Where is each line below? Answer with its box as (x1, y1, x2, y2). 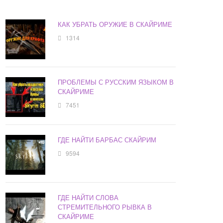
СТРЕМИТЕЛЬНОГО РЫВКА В (58, 202, 152, 212)
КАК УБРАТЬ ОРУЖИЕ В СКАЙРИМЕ (58, 19, 173, 29)
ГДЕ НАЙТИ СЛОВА (58, 193, 119, 203)
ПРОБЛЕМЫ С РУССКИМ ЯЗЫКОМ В (58, 77, 174, 87)
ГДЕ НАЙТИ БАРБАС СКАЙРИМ (58, 135, 157, 145)
